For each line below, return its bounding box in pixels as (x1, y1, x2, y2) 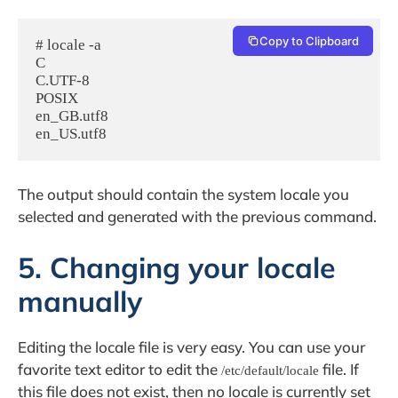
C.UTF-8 (36, 71, 90, 89)
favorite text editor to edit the (18, 359, 221, 378)
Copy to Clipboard (259, 33, 359, 48)
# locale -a (36, 36, 101, 53)
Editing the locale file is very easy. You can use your (18, 337, 365, 356)
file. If (319, 359, 359, 378)
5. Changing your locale (18, 249, 336, 285)
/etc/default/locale (221, 362, 319, 378)
